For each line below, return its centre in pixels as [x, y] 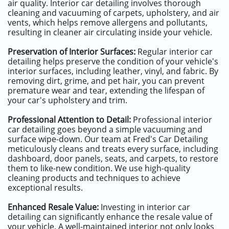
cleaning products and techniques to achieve [94, 178]
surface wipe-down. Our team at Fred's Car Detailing [108, 139]
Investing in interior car [144, 207]
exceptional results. [45, 188]
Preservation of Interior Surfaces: [72, 52]
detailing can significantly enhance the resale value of [110, 217]
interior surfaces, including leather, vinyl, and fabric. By [113, 71]
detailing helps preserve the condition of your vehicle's [113, 61]
